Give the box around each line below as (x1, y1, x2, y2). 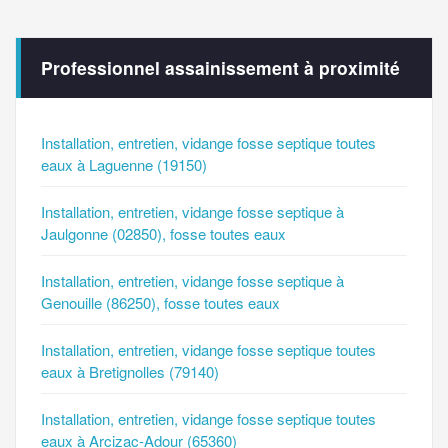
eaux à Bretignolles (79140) (41, 361, 219, 383)
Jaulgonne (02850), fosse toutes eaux (41, 223, 286, 245)
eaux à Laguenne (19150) (41, 154, 207, 176)
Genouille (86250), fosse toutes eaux (41, 292, 280, 314)
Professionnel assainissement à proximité (41, 55, 400, 81)
